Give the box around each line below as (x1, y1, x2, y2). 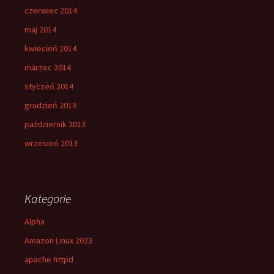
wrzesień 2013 (24, 138, 78, 149)
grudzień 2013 (24, 100, 76, 111)
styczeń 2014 (24, 81, 73, 92)
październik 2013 (24, 119, 86, 130)
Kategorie (24, 191, 71, 206)
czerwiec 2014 (24, 5, 77, 16)
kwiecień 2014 (24, 43, 76, 54)
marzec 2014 (24, 62, 71, 73)
